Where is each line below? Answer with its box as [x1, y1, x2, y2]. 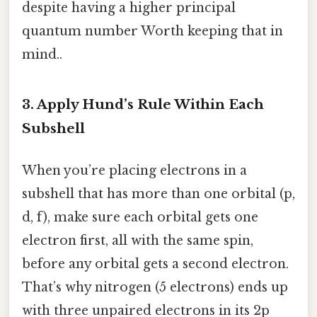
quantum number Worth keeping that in [22, 23, 283, 39]
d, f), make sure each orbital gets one [22, 209, 258, 225]
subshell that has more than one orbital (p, [22, 185, 295, 202]
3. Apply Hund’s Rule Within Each [22, 96, 264, 113]
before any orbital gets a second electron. [22, 255, 289, 272]
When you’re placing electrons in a [22, 162, 247, 178]
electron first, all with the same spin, [22, 232, 253, 248]
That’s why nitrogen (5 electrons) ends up [22, 279, 288, 295]
